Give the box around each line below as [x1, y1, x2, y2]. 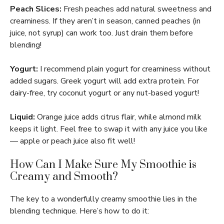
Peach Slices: [10, 3, 61, 14]
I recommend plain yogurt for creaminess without [38, 63, 210, 74]
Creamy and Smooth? [10, 170, 118, 183]
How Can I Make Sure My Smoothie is [10, 158, 196, 171]
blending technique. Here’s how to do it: [10, 205, 149, 216]
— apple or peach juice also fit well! [10, 135, 135, 146]
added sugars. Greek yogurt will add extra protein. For [10, 75, 199, 86]
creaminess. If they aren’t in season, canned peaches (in [10, 15, 200, 26]
